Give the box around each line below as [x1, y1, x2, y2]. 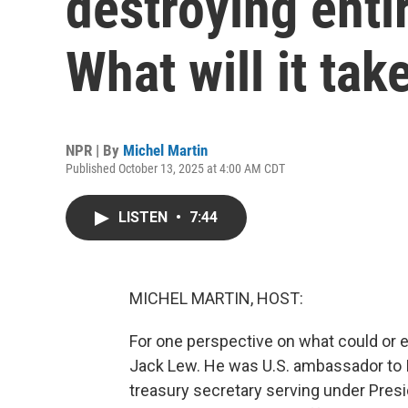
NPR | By [66, 141, 123, 159]
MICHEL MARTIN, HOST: [129, 289, 303, 308]
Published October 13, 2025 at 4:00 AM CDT [66, 161, 285, 176]
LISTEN [118, 209, 171, 226]
